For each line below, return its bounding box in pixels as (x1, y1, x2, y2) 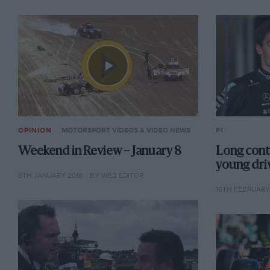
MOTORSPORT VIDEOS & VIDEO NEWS (61, 126, 190, 136)
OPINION (17, 126, 52, 136)
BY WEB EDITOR (89, 171, 143, 180)
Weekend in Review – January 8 (17, 146, 181, 159)
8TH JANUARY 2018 (17, 171, 83, 180)
